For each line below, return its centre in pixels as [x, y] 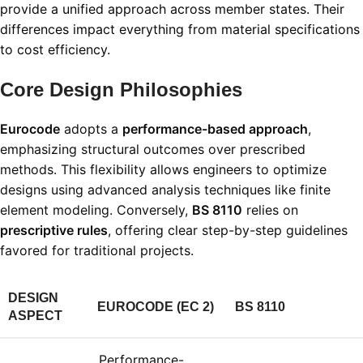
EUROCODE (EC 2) [156, 307]
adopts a [91, 129]
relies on [270, 210]
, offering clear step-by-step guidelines [228, 231]
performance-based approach [215, 129]
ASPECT [35, 316]
